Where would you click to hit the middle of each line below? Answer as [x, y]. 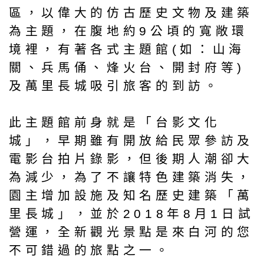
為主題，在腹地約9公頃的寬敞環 [128, 31]
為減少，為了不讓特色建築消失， [131, 177]
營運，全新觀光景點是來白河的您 [131, 232]
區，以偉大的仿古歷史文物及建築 [131, 12]
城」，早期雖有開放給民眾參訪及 [131, 140]
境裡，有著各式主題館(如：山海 [127, 49]
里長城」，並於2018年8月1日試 [132, 213]
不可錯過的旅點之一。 [90, 250]
